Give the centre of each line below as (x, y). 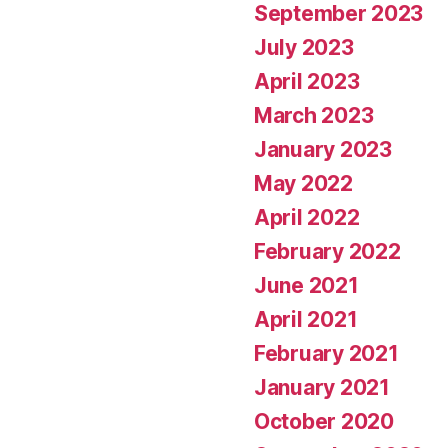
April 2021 (306, 319)
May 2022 (303, 183)
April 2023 (307, 81)
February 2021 (326, 353)
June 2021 (306, 285)
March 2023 (314, 115)
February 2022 (327, 251)
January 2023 (323, 149)
